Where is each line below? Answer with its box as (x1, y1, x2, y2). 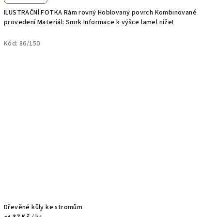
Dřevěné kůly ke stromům (4, 202, 83, 212)
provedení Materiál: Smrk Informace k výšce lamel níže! (4, 17, 174, 27)
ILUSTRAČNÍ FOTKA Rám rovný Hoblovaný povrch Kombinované (4, 7, 197, 17)
